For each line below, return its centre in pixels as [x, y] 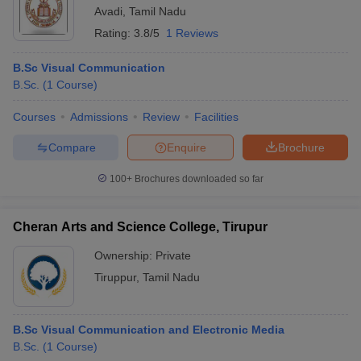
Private [173, 255]
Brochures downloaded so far [198, 179]
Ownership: [125, 255]
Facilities [216, 117]
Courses [34, 117]
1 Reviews [192, 33]
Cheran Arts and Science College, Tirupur [140, 227]
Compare [72, 147]
